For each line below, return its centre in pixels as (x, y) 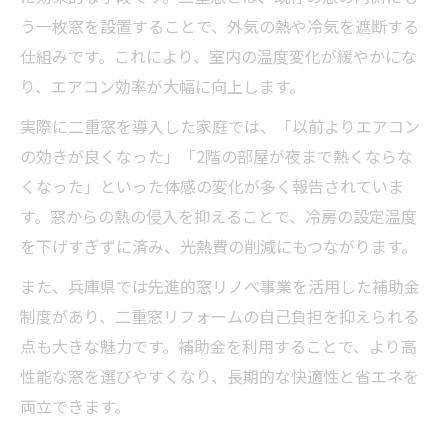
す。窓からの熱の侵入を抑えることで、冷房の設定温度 (218, 215)
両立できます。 (75, 405)
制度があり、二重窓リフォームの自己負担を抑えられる (219, 315)
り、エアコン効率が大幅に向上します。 (162, 85)
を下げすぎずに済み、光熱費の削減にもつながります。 (218, 245)
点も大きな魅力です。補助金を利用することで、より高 (218, 345)
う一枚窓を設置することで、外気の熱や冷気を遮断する (219, 25)
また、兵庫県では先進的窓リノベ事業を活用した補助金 (220, 285)
